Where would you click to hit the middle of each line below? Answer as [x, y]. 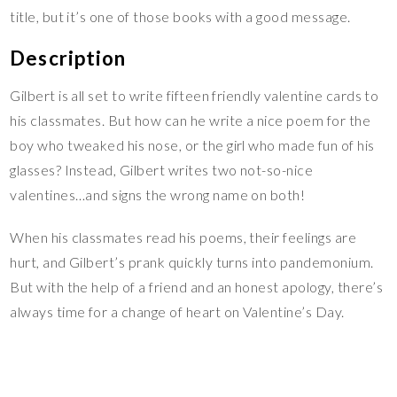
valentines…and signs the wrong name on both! [158, 195]
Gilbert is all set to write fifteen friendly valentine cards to [195, 96]
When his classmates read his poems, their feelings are [183, 237]
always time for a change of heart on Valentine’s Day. [177, 312]
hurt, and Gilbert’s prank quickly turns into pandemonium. [192, 262]
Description [68, 58]
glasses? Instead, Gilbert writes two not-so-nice [162, 170]
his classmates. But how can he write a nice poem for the [191, 121]
